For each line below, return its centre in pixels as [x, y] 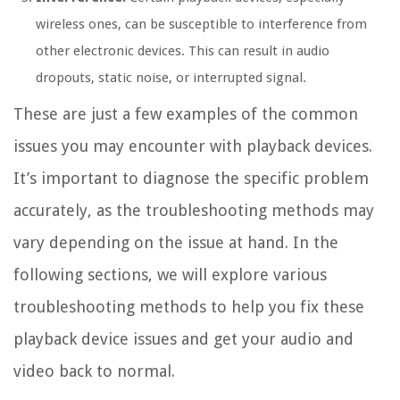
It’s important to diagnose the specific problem [191, 178]
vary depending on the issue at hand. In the [176, 242]
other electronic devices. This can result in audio [183, 50]
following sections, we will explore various [170, 274]
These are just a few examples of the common [186, 113]
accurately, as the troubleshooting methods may [194, 210]
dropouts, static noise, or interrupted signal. [171, 77]
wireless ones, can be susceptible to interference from [201, 24]
